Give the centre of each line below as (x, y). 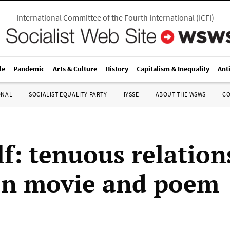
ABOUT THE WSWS (180, 94)
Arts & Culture (75, 69)
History (117, 69)
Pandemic (29, 69)
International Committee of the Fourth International (105, 17)
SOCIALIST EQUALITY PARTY (68, 94)
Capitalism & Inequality (173, 69)
